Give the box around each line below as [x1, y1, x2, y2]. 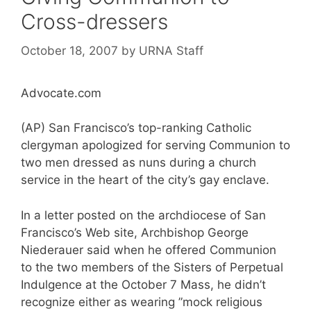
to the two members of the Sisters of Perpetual [21, 260, 283, 274]
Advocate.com [21, 85, 101, 100]
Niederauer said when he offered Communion [21, 242, 276, 257]
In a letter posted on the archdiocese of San [21, 208, 266, 222]
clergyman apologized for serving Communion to [21, 138, 290, 152]
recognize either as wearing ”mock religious [21, 294, 262, 309]
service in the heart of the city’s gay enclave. [21, 173, 269, 187]
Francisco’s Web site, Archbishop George [21, 225, 249, 239]
